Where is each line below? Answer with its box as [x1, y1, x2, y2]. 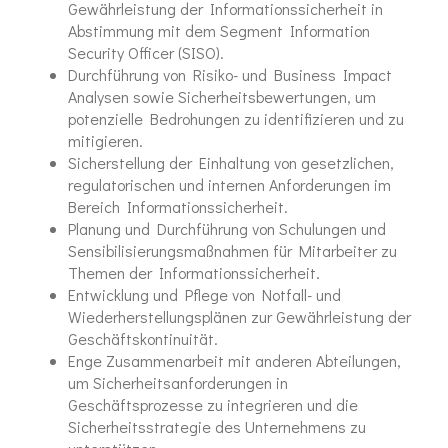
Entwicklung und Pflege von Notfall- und [68, 283, 341, 305]
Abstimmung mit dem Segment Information [68, 19, 370, 41]
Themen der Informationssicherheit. [68, 261, 320, 283]
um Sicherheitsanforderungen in [68, 371, 288, 393]
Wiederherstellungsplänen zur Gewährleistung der [68, 305, 411, 327]
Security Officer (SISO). [68, 41, 224, 63]
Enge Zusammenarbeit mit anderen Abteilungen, [68, 349, 401, 371]
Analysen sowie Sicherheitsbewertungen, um [68, 85, 376, 107]
